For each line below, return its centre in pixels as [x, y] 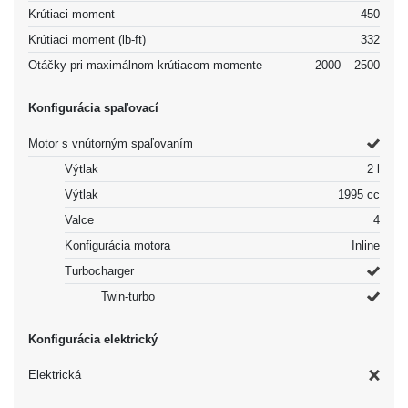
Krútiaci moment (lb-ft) [87, 39]
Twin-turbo [128, 296]
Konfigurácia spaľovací [93, 107]
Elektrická [55, 374]
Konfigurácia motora [117, 245]
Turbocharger [99, 270]
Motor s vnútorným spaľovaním [111, 143]
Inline [366, 245]
